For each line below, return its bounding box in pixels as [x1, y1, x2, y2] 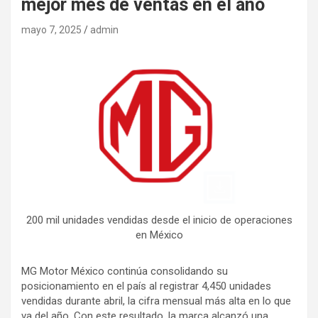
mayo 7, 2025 [21, 24, 82, 35]
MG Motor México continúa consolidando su [21, 265, 228, 278]
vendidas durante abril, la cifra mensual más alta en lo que [21, 295, 291, 307]
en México [135, 229, 183, 241]
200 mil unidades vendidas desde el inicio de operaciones [26, 214, 292, 226]
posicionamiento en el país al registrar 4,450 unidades [21, 280, 271, 292]
